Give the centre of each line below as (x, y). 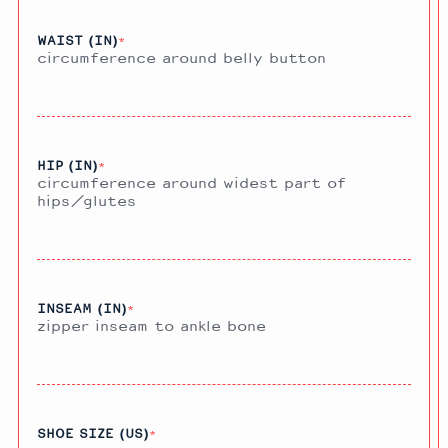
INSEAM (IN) (82, 308)
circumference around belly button (181, 58)
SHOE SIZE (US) (93, 433)
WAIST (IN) (77, 40)
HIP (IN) (67, 165)
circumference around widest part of (191, 183)
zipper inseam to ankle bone (151, 326)
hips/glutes (86, 201)
